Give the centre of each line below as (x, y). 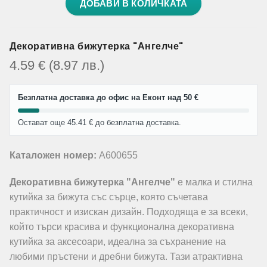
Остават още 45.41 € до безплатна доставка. (100, 122)
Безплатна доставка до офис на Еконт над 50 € (108, 97)
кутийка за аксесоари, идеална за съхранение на (118, 242)
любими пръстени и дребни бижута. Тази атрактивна (126, 257)
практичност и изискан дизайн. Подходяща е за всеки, (129, 212)
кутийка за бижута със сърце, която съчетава (109, 197)
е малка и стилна (214, 182)
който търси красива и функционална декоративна (122, 227)
